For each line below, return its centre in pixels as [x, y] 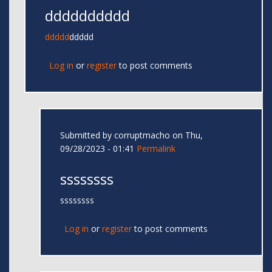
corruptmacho [142, 135]
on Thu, [186, 135]
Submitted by [87, 135]
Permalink [156, 149]
